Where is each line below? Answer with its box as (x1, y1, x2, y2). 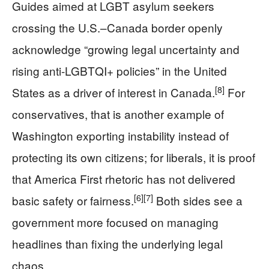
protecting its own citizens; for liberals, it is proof (12, 149, 255, 166)
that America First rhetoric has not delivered (12, 171, 235, 187)
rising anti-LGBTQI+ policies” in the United (12, 62, 227, 79)
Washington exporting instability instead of (12, 127, 229, 144)
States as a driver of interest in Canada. (12, 84, 215, 101)
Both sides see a (153, 192, 243, 209)
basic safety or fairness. (12, 192, 134, 209)
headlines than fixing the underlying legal (12, 235, 223, 252)
